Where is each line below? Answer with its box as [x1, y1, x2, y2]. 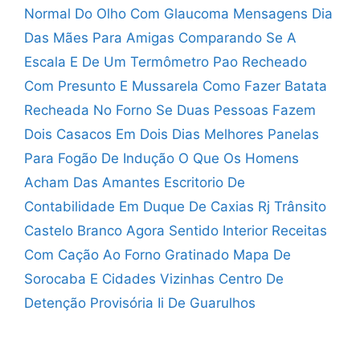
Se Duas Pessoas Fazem [156, 102, 316, 119]
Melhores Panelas [204, 126, 319, 143]
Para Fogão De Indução [24, 150, 174, 167]
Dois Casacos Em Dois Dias [24, 126, 200, 143]
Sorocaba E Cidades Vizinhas [24, 271, 215, 288]
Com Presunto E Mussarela [24, 78, 198, 95]
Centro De [219, 271, 284, 288]
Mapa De [233, 247, 291, 264]
